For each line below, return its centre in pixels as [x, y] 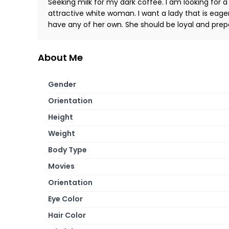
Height [61, 117]
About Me [60, 57]
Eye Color [65, 199]
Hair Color [67, 215]
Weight [62, 133]
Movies [61, 166]
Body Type [67, 150]
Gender [62, 84]
